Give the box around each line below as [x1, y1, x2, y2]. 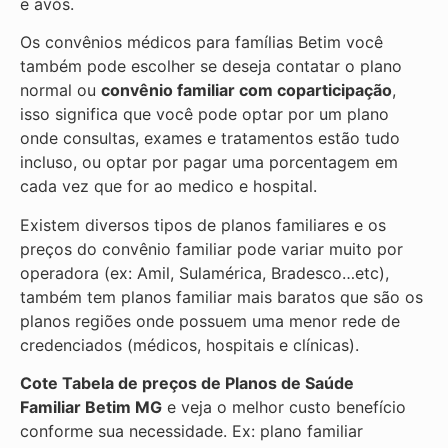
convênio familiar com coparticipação [101, 80, 392, 101]
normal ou [20, 80, 101, 101]
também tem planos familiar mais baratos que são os [20, 286, 423, 307]
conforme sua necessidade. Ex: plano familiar [20, 421, 363, 442]
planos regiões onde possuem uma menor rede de [20, 310, 400, 331]
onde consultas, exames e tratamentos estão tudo [20, 128, 400, 149]
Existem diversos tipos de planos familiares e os [20, 214, 386, 235]
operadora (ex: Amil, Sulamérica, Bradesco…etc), [20, 262, 389, 283]
